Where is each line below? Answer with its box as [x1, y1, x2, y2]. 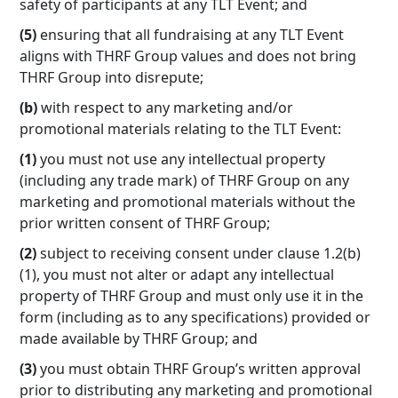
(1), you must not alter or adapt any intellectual [20, 265, 334, 284]
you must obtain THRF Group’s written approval [36, 359, 361, 378]
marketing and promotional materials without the [20, 192, 355, 211]
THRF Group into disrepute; [20, 68, 203, 87]
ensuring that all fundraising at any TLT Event [36, 25, 344, 44]
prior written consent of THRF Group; [20, 213, 270, 233]
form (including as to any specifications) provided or [20, 307, 370, 327]
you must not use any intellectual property [36, 149, 325, 169]
